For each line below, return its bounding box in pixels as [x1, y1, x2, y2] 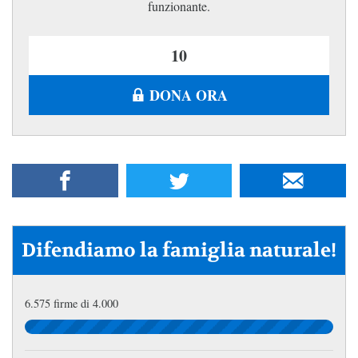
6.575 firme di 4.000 [25, 295, 118, 311]
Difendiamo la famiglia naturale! [22, 237, 336, 263]
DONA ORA [149, 84, 228, 105]
